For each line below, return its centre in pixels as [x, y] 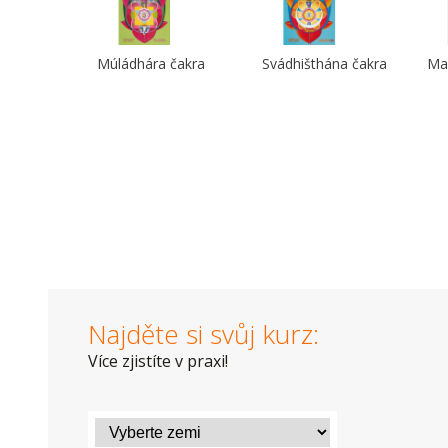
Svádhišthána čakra [324, 63]
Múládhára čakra [151, 63]
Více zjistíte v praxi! [158, 361]
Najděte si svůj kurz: [203, 334]
